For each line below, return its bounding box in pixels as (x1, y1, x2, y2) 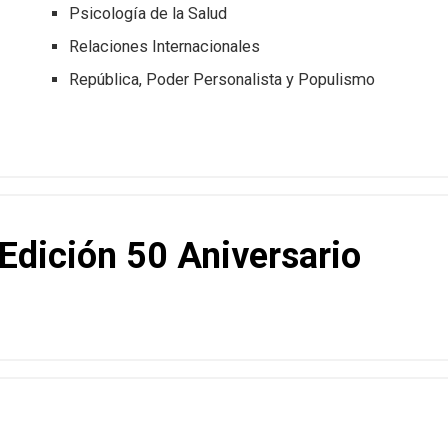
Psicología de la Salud (69, 4, 228, 24)
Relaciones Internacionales (69, 37, 261, 57)
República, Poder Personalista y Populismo (69, 70, 376, 90)
